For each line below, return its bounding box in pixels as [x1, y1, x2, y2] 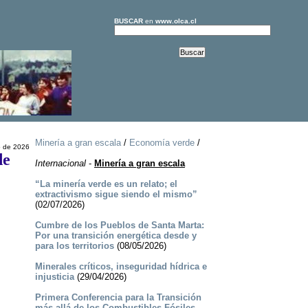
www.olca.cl [155, 17, 197, 25]
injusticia [34, 272, 74, 283]
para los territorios [34, 241, 114, 252]
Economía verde [129, 137, 195, 148]
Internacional [34, 158, 86, 169]
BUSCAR [113, 17, 143, 25]
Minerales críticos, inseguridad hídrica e [34, 261, 207, 272]
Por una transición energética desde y [34, 230, 197, 241]
